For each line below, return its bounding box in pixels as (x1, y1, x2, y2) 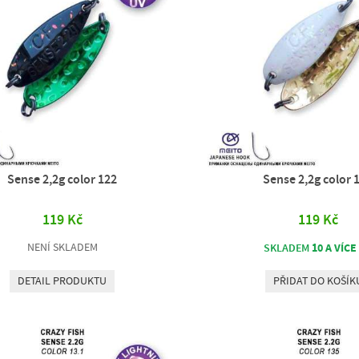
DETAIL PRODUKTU (18, 274, 107, 288)
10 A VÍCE (312, 240, 357, 255)
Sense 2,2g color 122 (7, 171, 118, 187)
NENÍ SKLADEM (26, 240, 98, 254)
